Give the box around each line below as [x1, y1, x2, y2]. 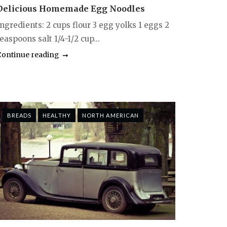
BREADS [7, 111, 32, 119]
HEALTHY [43, 111, 71, 119]
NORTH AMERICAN [82, 111, 139, 119]
